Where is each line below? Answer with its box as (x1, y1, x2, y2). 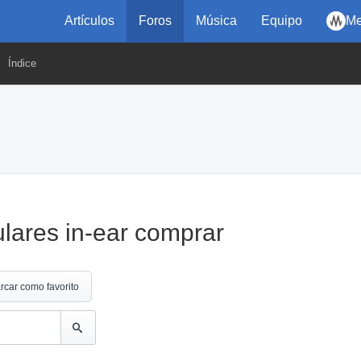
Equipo (261, 14, 302, 27)
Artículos (64, 14, 114, 27)
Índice (8, 57, 36, 69)
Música (196, 14, 237, 27)
